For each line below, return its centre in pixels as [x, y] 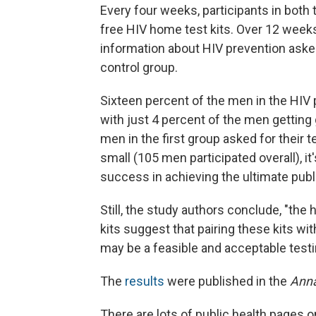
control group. [139, 67]
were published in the [227, 281]
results [145, 281]
